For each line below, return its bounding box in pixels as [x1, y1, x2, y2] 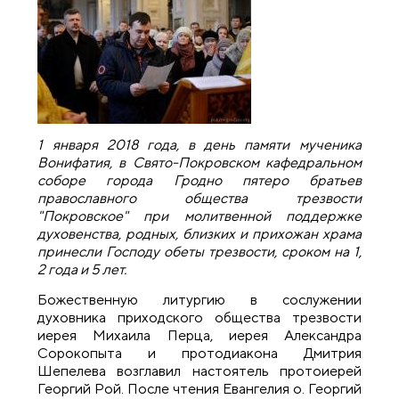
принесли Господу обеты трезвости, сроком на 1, [37, 243, 362, 261]
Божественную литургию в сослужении [37, 291, 362, 309]
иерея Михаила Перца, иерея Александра [37, 327, 362, 345]
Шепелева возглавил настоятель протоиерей [37, 362, 362, 380]
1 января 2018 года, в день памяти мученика [37, 136, 362, 154]
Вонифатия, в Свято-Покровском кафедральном [37, 154, 362, 172]
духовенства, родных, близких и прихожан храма [37, 225, 362, 243]
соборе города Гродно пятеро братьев [37, 172, 362, 190]
